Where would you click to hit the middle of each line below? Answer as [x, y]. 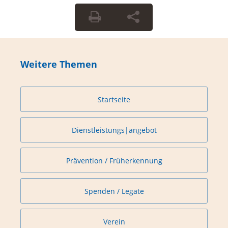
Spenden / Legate [114, 191]
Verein [114, 221]
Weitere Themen [59, 64]
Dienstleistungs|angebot [114, 130]
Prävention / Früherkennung [114, 160]
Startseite [114, 99]
